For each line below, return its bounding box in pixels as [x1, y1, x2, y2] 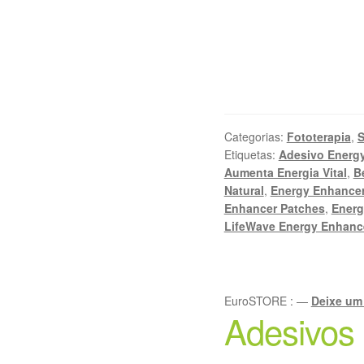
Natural [223, 182, 264, 199]
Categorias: [223, 128, 287, 145]
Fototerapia [286, 128, 351, 145]
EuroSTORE [223, 292, 290, 310]
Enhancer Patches [223, 200, 325, 217]
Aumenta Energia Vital [223, 164, 347, 181]
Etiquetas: [223, 146, 279, 163]
